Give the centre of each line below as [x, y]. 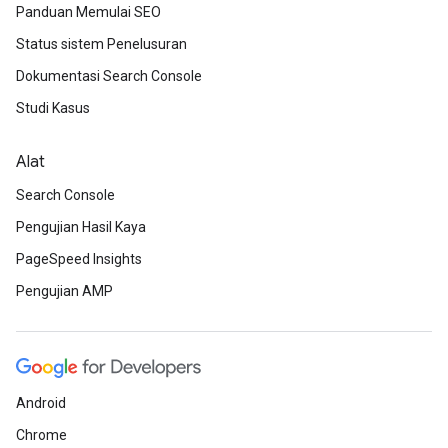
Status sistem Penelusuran [101, 44]
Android [41, 403]
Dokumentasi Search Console [109, 76]
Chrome [41, 435]
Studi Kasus [53, 108]
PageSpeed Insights [79, 259]
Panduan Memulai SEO [88, 12]
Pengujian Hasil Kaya [81, 227]
